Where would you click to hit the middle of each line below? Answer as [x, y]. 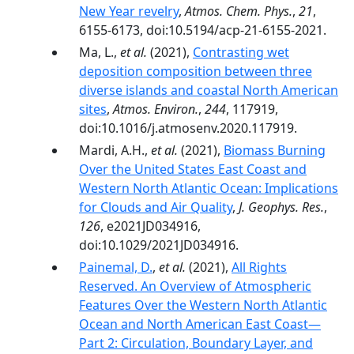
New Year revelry [129, 11]
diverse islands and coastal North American [209, 90]
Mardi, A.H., [115, 150]
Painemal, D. [116, 267]
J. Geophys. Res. [281, 207]
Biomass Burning [275, 150]
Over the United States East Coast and [193, 169]
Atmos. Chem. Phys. [239, 11]
